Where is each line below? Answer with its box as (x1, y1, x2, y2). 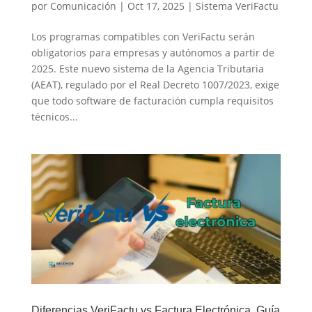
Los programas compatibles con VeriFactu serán (31, 29, 255, 43)
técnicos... (31, 109, 78, 123)
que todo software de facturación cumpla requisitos (31, 93, 274, 107)
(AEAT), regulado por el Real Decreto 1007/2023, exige (31, 77, 279, 91)
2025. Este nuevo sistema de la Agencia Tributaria (31, 61, 264, 75)
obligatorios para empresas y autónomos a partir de (31, 45, 274, 59)
